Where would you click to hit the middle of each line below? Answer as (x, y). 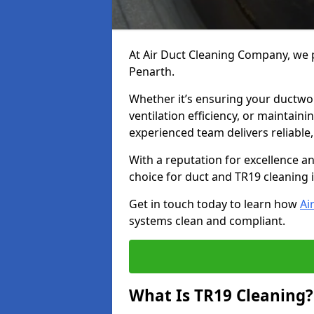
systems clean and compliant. (207, 221)
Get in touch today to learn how (214, 204)
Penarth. (152, 71)
